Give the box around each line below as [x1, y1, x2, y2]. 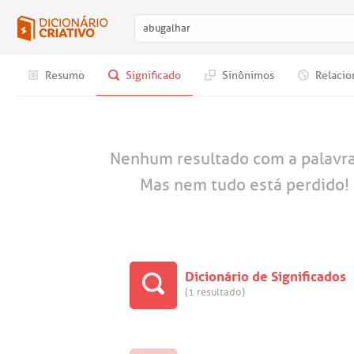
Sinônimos [220, 69, 274, 82]
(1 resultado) [184, 286, 245, 299]
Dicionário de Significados [184, 264, 346, 285]
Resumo [43, 69, 85, 82]
